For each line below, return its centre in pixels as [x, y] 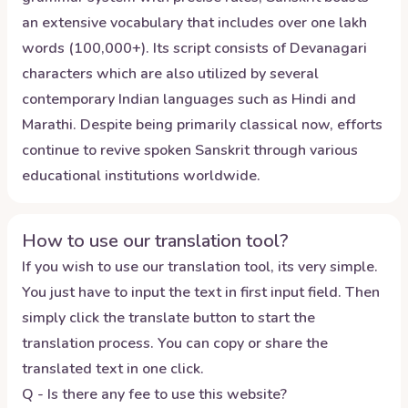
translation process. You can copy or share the [175, 343]
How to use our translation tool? [155, 241]
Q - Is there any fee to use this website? [154, 394]
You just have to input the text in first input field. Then [201, 292]
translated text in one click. [113, 369]
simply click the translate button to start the [168, 318]
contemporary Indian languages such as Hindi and [189, 99]
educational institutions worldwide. [141, 176]
